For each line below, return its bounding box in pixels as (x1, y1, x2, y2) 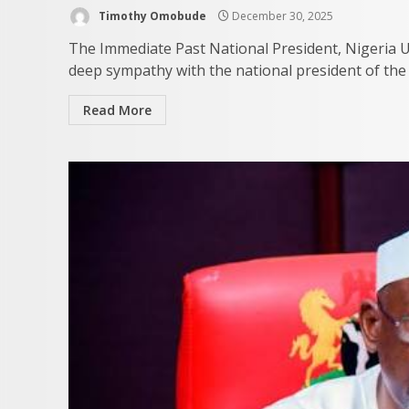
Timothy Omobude (96, 7, 206, 24)
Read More (83, 101, 152, 119)
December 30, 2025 (229, 7, 333, 24)
